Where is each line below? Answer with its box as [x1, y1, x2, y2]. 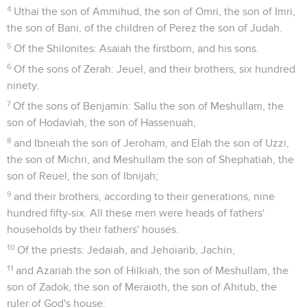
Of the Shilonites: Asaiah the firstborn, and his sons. [14, 42, 260, 54]
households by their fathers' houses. [7, 223, 179, 235]
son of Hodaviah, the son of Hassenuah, [7, 116, 196, 128]
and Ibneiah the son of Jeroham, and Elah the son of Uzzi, [14, 137, 290, 149]
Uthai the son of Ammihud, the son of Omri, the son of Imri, [14, 5, 296, 17]
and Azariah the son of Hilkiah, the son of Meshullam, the [16, 265, 289, 276]
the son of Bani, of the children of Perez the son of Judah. [7, 22, 282, 34]
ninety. [7, 79, 40, 91]
